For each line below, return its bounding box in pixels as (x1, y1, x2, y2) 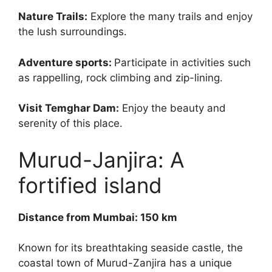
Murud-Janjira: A (18, 146, 185, 172)
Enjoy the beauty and (119, 102, 226, 115)
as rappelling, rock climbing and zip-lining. (18, 71, 223, 84)
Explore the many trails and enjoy (87, 10, 253, 23)
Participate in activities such (114, 56, 251, 69)
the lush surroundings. (18, 25, 127, 38)
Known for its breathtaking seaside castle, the (18, 242, 243, 254)
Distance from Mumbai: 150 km (18, 211, 177, 223)
